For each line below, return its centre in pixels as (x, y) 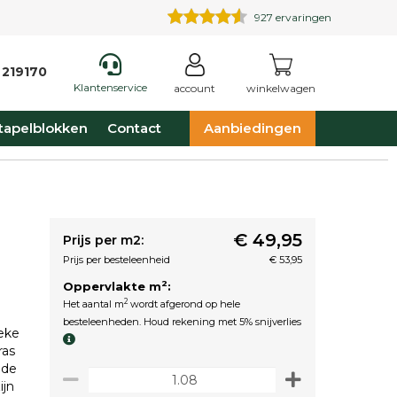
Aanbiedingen (252, 128)
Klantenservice (110, 87)
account (195, 88)
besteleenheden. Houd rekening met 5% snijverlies (182, 322)
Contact (134, 128)
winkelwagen (281, 88)
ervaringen (302, 17)
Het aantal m (93, 304)
